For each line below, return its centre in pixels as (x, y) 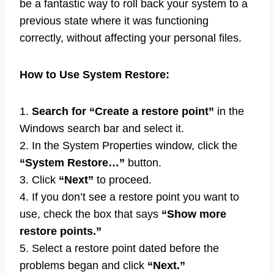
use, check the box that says (91, 214)
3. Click (39, 180)
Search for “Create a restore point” (123, 111)
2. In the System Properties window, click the (128, 145)
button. (143, 162)
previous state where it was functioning (114, 20)
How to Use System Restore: (94, 74)
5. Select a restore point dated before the (119, 248)
